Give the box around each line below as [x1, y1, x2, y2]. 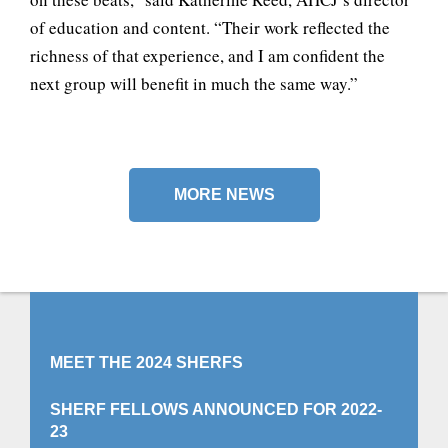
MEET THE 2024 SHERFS [50, 354, 243, 371]
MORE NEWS [173, 186, 275, 203]
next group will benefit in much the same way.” [30, 72, 358, 95]
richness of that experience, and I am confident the [30, 44, 385, 67]
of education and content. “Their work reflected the [30, 16, 390, 39]
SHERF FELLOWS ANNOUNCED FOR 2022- [50, 401, 382, 418]
